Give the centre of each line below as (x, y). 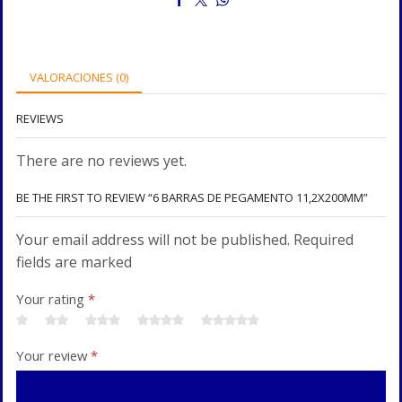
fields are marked (74, 262)
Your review (53, 356)
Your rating (52, 299)
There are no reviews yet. (101, 161)
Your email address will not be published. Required (185, 239)
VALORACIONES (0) (79, 78)
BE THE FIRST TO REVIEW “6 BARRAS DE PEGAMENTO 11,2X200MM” (192, 197)
